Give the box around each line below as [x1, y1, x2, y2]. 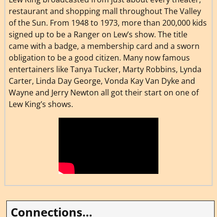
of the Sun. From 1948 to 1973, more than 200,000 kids [8, 17, 207, 28]
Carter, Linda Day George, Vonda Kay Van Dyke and [8, 75, 195, 86]
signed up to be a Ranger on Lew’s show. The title [8, 29, 187, 40]
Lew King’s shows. [8, 98, 73, 109]
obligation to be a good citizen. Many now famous [8, 52, 190, 63]
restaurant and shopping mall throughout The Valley [8, 5, 201, 16]
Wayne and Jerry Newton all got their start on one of [8, 87, 199, 98]
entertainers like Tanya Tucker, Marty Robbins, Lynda [8, 63, 201, 75]
